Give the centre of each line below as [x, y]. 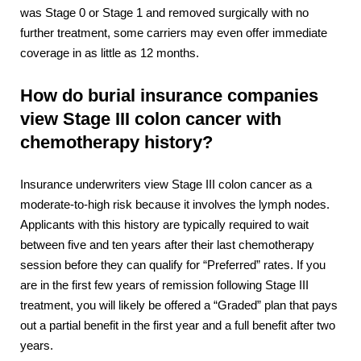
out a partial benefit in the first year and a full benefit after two [178, 325]
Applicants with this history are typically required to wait [164, 224]
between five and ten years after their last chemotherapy [167, 245]
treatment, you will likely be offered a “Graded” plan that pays [179, 305]
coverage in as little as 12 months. [110, 54]
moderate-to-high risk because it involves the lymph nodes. [175, 204]
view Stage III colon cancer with [151, 119]
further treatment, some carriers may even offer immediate [174, 33]
